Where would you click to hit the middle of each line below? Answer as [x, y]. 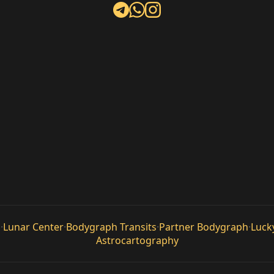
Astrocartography [137, 241]
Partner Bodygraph [204, 227]
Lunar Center [34, 227]
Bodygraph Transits [112, 227]
